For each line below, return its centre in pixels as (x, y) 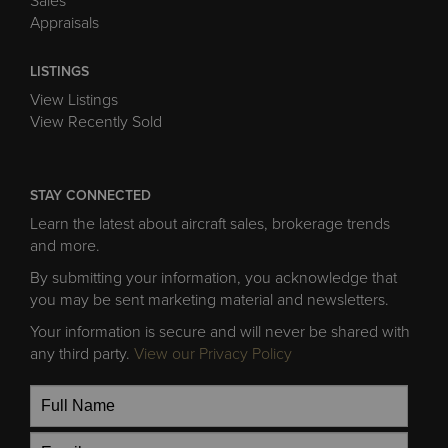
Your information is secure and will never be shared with (220, 331)
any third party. (82, 353)
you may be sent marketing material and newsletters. (209, 299)
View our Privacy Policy (213, 353)
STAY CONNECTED (90, 195)
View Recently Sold (96, 121)
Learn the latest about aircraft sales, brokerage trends (210, 223)
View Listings (74, 99)
